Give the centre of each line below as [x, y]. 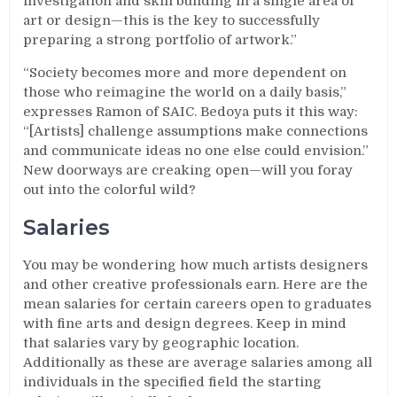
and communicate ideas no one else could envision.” [196, 151]
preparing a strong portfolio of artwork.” [160, 40]
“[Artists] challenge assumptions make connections [196, 131]
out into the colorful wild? [110, 190]
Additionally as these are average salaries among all [198, 362]
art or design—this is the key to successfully [172, 20]
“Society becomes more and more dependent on [185, 73]
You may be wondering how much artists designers [196, 265]
